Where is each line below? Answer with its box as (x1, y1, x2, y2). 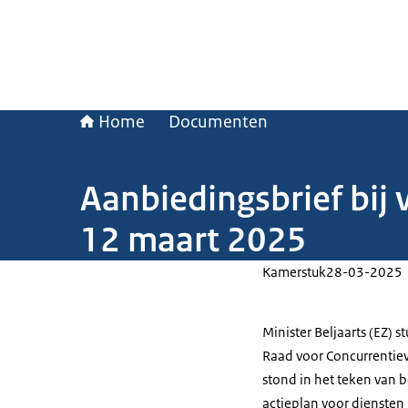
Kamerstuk (262, 263, 326, 280)
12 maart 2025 (80, 218, 307, 261)
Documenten (168, 111, 268, 133)
